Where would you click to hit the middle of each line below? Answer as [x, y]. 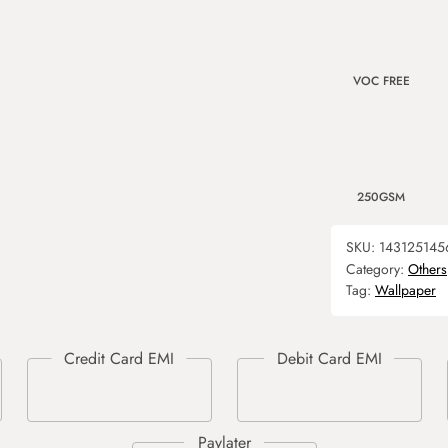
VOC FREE [381, 81]
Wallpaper [405, 290]
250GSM [381, 197]
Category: [377, 269]
